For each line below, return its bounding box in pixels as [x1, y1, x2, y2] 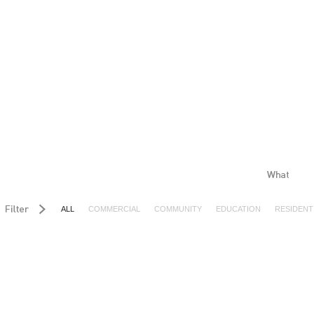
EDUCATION [216, 205, 261, 213]
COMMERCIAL [88, 205, 140, 213]
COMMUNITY [154, 205, 202, 213]
